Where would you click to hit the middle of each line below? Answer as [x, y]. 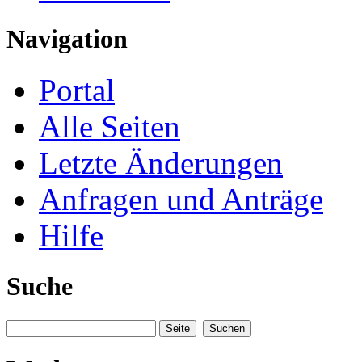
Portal [77, 90]
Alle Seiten [109, 127]
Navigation [67, 39]
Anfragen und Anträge [181, 200]
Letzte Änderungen [161, 163]
